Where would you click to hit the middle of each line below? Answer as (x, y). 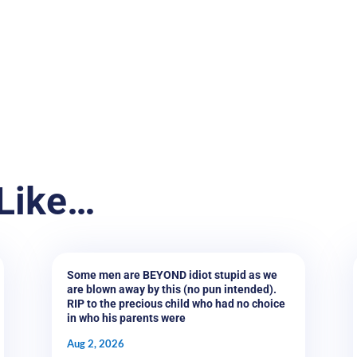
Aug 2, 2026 (95, 343)
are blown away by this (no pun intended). (171, 289)
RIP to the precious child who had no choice (176, 303)
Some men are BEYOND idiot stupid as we (172, 275)
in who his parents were (126, 318)
